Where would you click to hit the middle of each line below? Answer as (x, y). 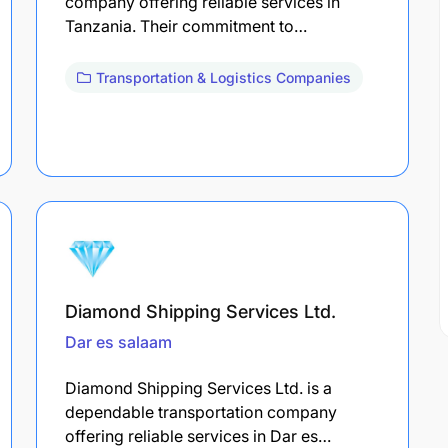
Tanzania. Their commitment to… (186, 25)
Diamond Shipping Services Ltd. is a (198, 387)
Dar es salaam (118, 341)
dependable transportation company (201, 411)
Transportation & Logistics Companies (223, 77)
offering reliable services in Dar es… (198, 435)
